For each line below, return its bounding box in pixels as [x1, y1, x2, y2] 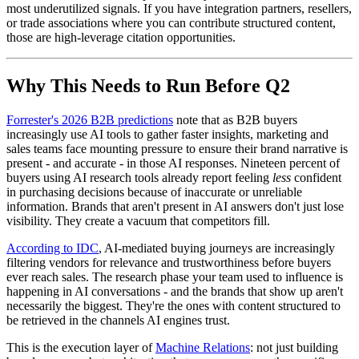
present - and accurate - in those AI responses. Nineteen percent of [6, 155, 340, 170]
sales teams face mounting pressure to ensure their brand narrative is [6, 141, 348, 155]
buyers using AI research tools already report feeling [6, 170, 272, 184]
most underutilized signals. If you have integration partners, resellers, [6, 2, 352, 15]
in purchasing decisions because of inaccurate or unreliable [6, 184, 302, 199]
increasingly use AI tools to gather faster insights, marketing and [6, 127, 329, 141]
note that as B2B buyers [173, 112, 297, 127]
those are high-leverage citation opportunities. [6, 30, 236, 44]
